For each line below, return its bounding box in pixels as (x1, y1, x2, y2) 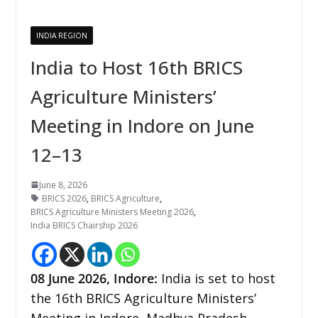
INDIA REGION (35, 30, 87, 40)
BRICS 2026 (41, 192, 87, 204)
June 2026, (48, 269, 114, 287)
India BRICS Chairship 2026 (30, 219, 138, 231)
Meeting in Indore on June (30, 112, 254, 138)
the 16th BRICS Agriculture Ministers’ (30, 289, 256, 307)
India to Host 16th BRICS (30, 54, 243, 80)
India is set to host (157, 269, 275, 287)
